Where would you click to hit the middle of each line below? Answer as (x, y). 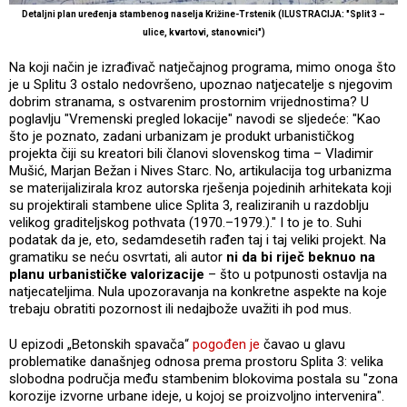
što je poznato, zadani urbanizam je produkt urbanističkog (182, 137)
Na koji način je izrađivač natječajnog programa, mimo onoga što (203, 68)
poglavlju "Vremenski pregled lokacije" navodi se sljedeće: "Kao (195, 119)
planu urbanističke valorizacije (109, 275)
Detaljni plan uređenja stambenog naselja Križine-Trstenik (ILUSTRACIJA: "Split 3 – (203, 15)
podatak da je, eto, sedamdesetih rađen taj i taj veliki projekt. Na (198, 240)
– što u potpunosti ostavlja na (298, 275)
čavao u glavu (303, 345)
